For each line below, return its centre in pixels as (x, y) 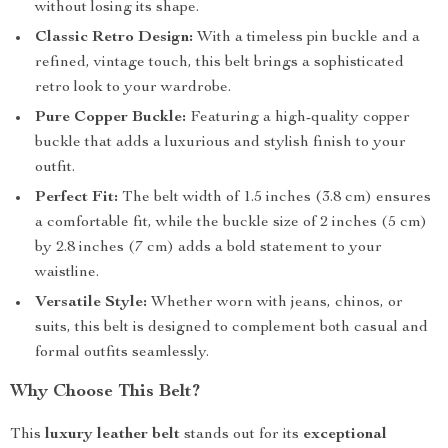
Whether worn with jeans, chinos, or (275, 303)
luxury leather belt (112, 435)
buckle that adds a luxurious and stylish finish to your (220, 143)
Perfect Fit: (76, 198)
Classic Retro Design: (114, 38)
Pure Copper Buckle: (110, 118)
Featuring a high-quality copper (298, 118)
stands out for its (241, 435)
